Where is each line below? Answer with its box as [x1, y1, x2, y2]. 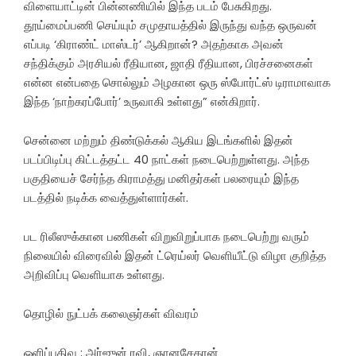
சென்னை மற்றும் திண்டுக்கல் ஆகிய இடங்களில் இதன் [24, 131, 293, 149]
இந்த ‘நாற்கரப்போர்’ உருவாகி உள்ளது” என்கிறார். [24, 92, 260, 110]
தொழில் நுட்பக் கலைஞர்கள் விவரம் [24, 304, 199, 322]
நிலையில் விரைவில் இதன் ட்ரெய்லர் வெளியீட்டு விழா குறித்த [24, 246, 326, 264]
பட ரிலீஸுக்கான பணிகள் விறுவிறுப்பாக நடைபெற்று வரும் [24, 227, 309, 245]
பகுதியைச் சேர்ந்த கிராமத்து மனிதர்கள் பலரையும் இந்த [24, 169, 299, 187]
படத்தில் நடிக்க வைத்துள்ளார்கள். [24, 188, 188, 206]
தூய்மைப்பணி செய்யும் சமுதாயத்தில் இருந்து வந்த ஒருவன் [24, 16, 317, 33]
